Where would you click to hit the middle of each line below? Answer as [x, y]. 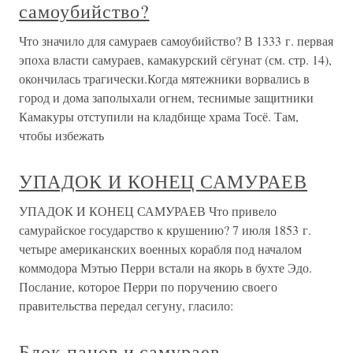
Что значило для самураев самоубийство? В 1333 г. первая [176, 40]
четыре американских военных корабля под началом [160, 248]
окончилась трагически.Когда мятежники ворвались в [164, 78]
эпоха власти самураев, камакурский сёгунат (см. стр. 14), [175, 59]
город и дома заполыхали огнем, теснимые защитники [166, 97]
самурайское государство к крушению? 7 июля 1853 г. [165, 229]
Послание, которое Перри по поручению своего [148, 286]
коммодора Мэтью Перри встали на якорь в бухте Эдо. [165, 267]
